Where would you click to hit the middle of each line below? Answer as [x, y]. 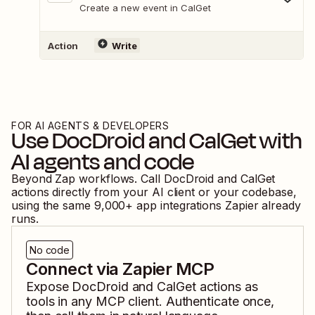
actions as [227, 287]
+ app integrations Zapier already [213, 206]
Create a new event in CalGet [145, 8]
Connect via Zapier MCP [120, 269]
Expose [49, 287]
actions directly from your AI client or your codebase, [154, 192]
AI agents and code [103, 162]
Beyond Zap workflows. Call [88, 179]
